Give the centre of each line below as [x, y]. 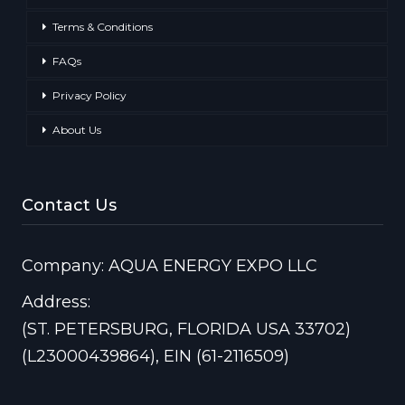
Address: [56, 302]
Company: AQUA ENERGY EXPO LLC [170, 266]
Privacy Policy [89, 95]
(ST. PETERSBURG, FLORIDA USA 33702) [186, 330]
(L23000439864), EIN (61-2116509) [155, 357]
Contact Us [69, 205]
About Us [77, 129]
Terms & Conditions [103, 26]
